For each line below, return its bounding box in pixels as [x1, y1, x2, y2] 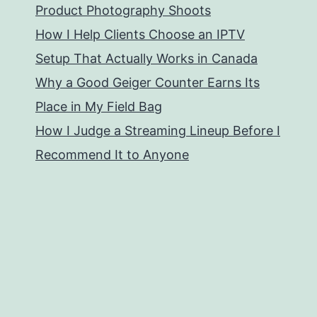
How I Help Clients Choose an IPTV [35, 27, 245, 42]
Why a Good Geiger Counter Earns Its [35, 75, 260, 91]
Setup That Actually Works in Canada [35, 51, 258, 67]
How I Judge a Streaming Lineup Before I [35, 123, 280, 139]
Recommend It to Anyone [35, 147, 189, 163]
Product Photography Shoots [35, 3, 211, 18]
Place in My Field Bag [35, 99, 162, 115]
